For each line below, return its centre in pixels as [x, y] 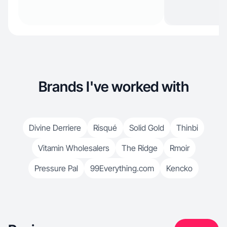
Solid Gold [147, 128]
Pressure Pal [56, 168]
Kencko [179, 168]
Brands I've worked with [113, 87]
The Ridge [139, 148]
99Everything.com [122, 168]
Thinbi [187, 128]
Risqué [105, 128]
